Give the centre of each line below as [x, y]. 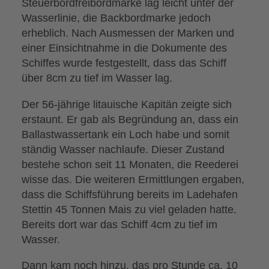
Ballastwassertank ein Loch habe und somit [126, 134]
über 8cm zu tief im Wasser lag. [97, 78]
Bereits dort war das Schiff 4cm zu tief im [120, 224]
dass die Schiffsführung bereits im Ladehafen [130, 194]
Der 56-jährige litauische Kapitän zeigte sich [127, 104]
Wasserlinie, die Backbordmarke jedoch [116, 18]
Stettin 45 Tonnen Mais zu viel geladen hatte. [129, 209]
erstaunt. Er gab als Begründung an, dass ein [130, 119]
